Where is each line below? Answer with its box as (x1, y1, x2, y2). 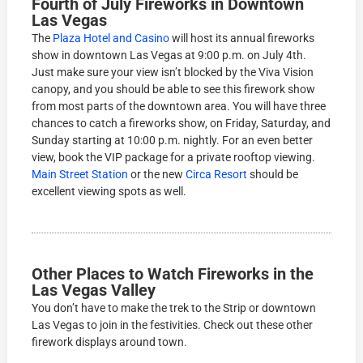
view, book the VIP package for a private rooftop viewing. (32, 151, 316, 164)
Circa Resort (186, 168, 248, 181)
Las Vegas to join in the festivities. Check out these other (32, 318, 314, 332)
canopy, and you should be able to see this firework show (32, 83, 316, 96)
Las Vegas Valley (32, 280, 156, 301)
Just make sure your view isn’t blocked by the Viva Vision (32, 66, 314, 79)
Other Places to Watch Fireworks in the (32, 264, 314, 284)
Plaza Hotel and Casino (53, 32, 170, 45)
